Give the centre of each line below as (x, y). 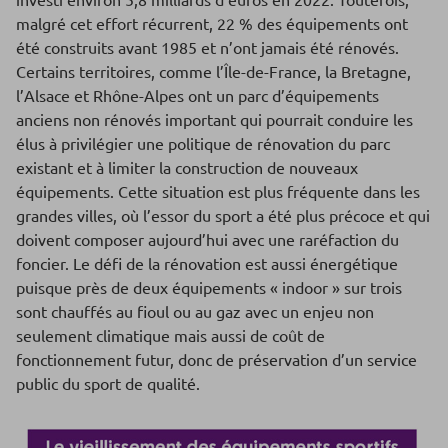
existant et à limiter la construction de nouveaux (187, 167)
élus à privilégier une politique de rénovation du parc (203, 143)
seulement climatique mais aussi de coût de (170, 335)
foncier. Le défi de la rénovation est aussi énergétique (207, 263)
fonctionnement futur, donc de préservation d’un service (216, 359)
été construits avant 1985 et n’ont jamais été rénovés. (207, 47)
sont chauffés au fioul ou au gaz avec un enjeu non (195, 311)
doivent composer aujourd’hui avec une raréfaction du (207, 239)
